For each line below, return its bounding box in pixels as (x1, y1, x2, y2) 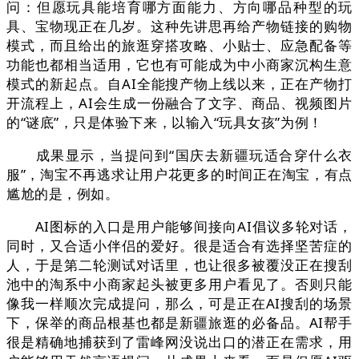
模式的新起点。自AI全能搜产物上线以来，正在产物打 (6, 75, 353, 94)
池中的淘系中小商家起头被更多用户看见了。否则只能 (6, 275, 353, 294)
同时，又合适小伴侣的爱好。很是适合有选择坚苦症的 (6, 236, 353, 256)
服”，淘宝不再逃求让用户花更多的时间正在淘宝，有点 (6, 165, 353, 184)
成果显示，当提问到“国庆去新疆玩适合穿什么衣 (6, 146, 353, 165)
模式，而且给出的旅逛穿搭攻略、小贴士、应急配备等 (6, 36, 353, 55)
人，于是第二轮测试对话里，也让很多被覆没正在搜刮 (6, 256, 353, 275)
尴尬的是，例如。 (6, 184, 119, 204)
